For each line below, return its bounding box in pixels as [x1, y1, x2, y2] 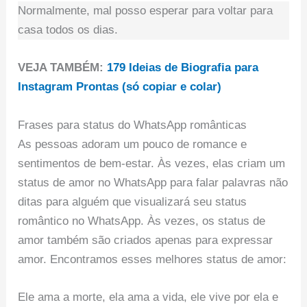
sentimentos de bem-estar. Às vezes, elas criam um [18, 156, 286, 170]
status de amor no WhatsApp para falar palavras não [18, 175, 288, 189]
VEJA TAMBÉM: [18, 61, 108, 75]
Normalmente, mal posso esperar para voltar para [18, 4, 273, 18]
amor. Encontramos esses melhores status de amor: [18, 252, 287, 266]
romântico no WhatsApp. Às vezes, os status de [18, 214, 266, 228]
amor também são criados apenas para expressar [18, 233, 273, 247]
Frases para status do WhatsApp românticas [18, 118, 247, 132]
